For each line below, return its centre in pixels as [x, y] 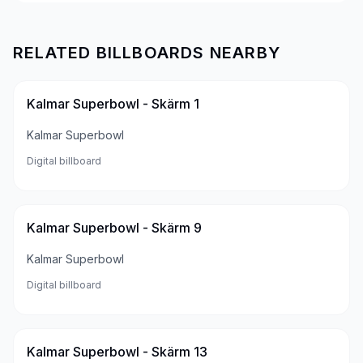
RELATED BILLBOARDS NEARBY [147, 53]
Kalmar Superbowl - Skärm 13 [117, 352]
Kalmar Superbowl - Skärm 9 [114, 228]
